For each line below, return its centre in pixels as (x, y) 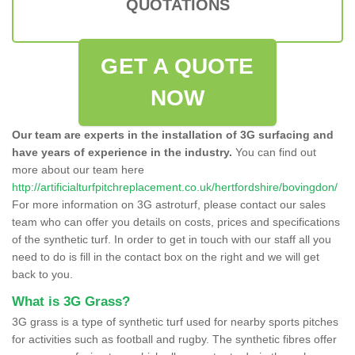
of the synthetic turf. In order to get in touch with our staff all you (172, 239)
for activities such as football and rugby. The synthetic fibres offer (174, 339)
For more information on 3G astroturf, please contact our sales (169, 204)
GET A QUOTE (177, 66)
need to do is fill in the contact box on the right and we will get (166, 256)
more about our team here (78, 169)
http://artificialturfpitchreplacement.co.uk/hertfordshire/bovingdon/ (175, 187)
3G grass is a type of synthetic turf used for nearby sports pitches (175, 321)
